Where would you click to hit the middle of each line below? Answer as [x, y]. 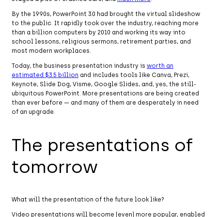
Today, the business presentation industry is [79, 66]
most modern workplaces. [51, 51]
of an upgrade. [33, 112]
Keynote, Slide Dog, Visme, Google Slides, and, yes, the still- [104, 84]
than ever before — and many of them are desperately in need [105, 102]
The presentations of [102, 145]
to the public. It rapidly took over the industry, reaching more [105, 23]
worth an [160, 66]
